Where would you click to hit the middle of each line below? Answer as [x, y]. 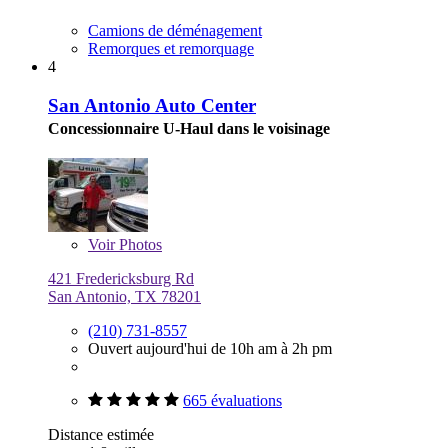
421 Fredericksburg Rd [121, 278]
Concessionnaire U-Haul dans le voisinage [189, 128]
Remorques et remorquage [171, 49]
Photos [138, 244]
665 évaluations [232, 400]
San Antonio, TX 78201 [124, 296]
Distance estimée [101, 434]
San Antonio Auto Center [152, 105]
